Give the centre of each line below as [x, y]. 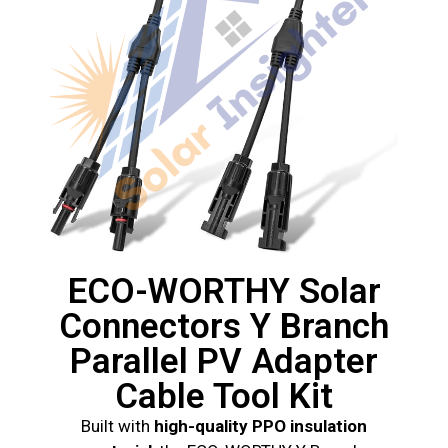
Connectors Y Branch [224, 327]
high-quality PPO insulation [260, 426]
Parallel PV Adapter [224, 362]
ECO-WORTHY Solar [224, 292]
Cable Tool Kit [224, 397]
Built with [117, 426]
